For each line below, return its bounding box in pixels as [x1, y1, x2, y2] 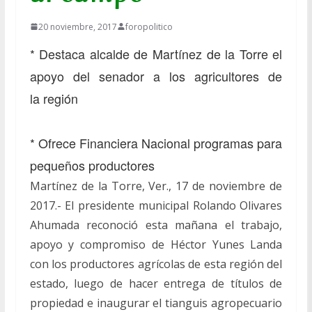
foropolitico [125, 20, 173, 33]
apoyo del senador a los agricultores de [29, 66, 283, 85]
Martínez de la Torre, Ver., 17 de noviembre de [29, 178, 283, 194]
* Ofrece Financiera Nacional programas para [29, 133, 283, 152]
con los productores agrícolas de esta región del [29, 256, 283, 272]
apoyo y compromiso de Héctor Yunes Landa [29, 236, 283, 252]
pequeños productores [29, 155, 155, 174]
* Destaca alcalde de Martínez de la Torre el [29, 44, 283, 63]
